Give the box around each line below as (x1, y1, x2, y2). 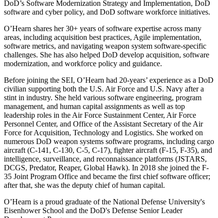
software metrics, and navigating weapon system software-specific (4, 42, 206, 51)
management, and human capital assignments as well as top (4, 102, 185, 111)
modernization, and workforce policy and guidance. (4, 59, 162, 68)
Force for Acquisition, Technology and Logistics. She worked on (4, 128, 203, 137)
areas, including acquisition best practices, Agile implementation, (4, 33, 201, 42)
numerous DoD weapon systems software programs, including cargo (4, 137, 214, 146)
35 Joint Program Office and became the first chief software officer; (4, 172, 210, 181)
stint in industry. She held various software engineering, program (4, 93, 201, 102)
